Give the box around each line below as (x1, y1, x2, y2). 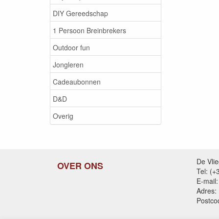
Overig (53, 110, 73, 121)
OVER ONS (57, 159, 103, 172)
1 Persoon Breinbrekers (53, 25, 126, 35)
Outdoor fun (53, 42, 90, 52)
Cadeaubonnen (53, 76, 101, 87)
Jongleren (53, 59, 84, 69)
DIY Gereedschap (53, 8, 108, 18)
